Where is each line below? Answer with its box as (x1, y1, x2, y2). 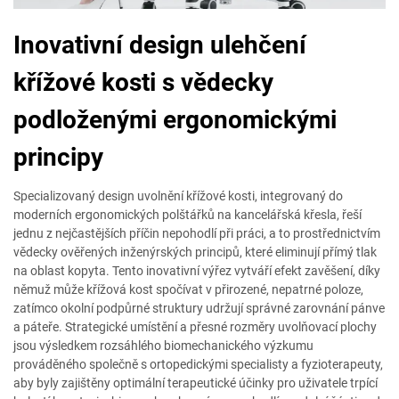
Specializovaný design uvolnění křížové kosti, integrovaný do (13, 189, 343, 203)
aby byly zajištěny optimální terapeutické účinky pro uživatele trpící (13, 376, 378, 390)
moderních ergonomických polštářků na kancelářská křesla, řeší (13, 208, 362, 222)
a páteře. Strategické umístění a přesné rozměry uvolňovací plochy (13, 320, 377, 334)
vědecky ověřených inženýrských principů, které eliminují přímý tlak (13, 245, 377, 259)
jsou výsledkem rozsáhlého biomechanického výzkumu (13, 338, 313, 353)
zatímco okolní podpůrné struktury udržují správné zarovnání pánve (13, 301, 385, 315)
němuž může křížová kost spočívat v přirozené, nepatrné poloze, (13, 282, 363, 297)
